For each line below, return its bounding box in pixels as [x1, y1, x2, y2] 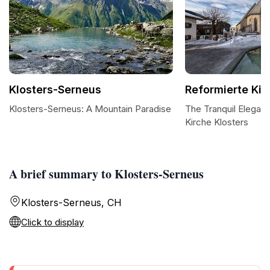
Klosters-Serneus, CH [21, 196, 122, 209]
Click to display [21, 216, 84, 228]
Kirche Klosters [185, 116, 248, 128]
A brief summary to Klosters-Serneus [9, 165, 204, 183]
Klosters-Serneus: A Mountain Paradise [9, 103, 171, 115]
